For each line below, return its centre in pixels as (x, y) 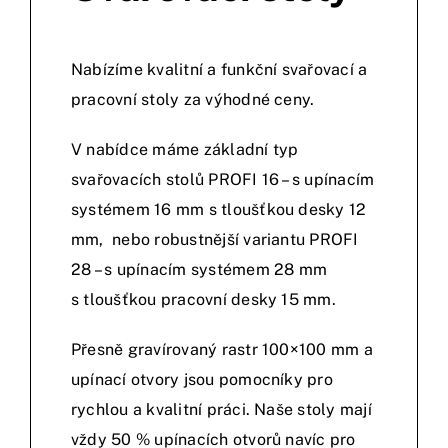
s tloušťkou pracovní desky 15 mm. (203, 300)
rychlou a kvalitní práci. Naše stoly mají (221, 410)
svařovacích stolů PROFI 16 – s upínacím (223, 180)
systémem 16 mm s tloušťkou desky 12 (219, 210)
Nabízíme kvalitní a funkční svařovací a (219, 70)
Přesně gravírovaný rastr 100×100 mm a (222, 350)
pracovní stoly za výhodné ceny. (193, 100)
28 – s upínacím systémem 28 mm (199, 270)
